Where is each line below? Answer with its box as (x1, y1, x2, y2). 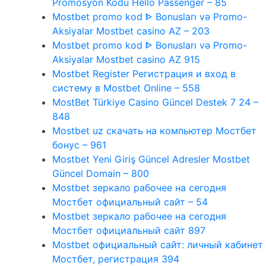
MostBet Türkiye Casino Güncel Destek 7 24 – (52, 96, 258, 108)
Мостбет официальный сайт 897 (52, 224, 205, 236)
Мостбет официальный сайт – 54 (52, 195, 208, 208)
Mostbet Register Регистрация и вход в (52, 67, 236, 80)
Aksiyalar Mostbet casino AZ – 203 (52, 24, 210, 37)
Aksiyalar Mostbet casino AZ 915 (52, 53, 200, 65)
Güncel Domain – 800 (52, 167, 149, 179)
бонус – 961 (52, 138, 106, 151)
